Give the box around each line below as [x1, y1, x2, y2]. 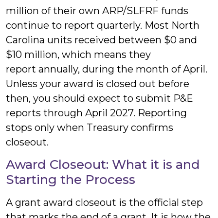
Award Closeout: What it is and [6, 157, 200, 172]
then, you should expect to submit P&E [6, 92, 193, 104]
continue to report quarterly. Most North [6, 19, 200, 31]
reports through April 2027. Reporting [6, 107, 187, 119]
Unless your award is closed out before [6, 78, 189, 90]
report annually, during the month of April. [6, 63, 207, 75]
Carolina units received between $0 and [6, 34, 197, 46]
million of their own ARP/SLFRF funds [6, 5, 188, 17]
